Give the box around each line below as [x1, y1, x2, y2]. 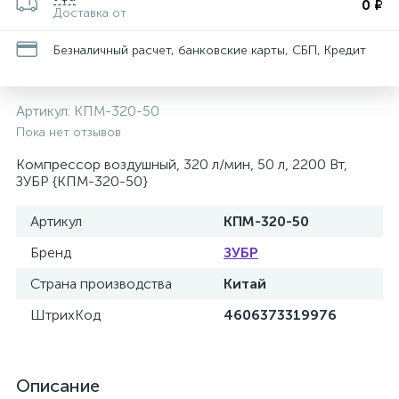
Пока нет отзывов [16, 125, 121, 140]
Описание [16, 375, 100, 396]
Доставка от [53, 5, 126, 20]
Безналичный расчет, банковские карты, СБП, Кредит [53, 42, 366, 58]
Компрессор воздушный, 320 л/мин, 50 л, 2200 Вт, [16, 156, 347, 173]
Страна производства [30, 275, 172, 292]
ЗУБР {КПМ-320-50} [16, 173, 148, 190]
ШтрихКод [30, 306, 101, 323]
